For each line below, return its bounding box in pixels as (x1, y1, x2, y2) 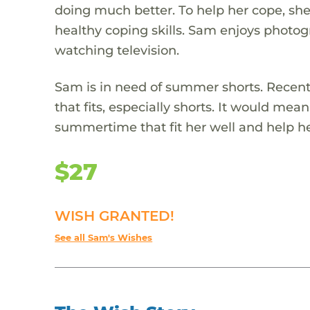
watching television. (55, 42, 180, 58)
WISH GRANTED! (55, 207, 175, 224)
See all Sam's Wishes (55, 232, 153, 243)
